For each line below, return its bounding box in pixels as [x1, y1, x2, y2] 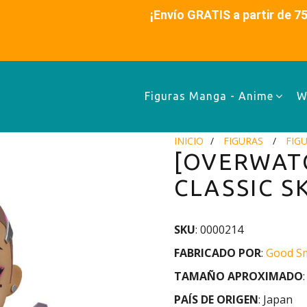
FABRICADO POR [174, 245, 261, 260]
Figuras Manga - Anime [145, 90, 273, 103]
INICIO [174, 134, 204, 147]
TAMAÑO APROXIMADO [174, 269, 303, 284]
